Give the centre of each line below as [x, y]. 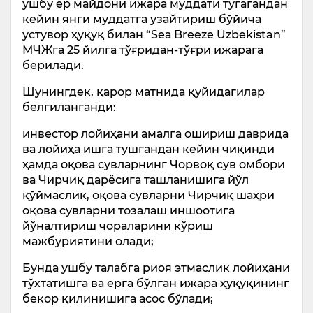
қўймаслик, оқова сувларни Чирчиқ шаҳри [148, 196]
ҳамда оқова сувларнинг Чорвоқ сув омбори [154, 165]
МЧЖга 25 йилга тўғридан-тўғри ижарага [143, 50]
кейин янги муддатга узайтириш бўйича [142, 20]
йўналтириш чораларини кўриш [118, 226]
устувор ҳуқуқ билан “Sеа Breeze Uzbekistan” [154, 35]
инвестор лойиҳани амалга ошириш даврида [155, 134]
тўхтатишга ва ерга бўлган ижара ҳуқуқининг [156, 284]
